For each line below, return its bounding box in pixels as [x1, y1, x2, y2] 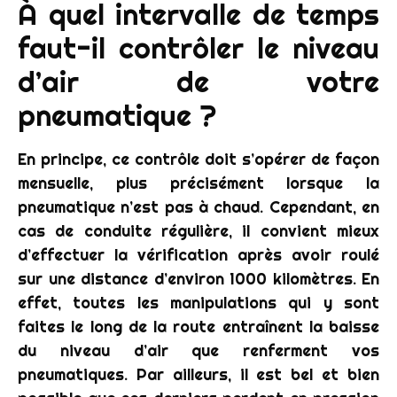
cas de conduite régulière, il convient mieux [18, 220, 379, 241]
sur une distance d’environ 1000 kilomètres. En [18, 268, 379, 289]
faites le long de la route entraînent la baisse [18, 315, 379, 337]
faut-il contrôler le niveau [18, 29, 379, 66]
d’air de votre [18, 63, 379, 100]
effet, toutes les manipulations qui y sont [18, 292, 379, 313]
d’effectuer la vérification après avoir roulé [18, 244, 379, 265]
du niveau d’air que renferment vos [18, 339, 379, 361]
